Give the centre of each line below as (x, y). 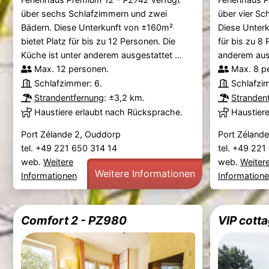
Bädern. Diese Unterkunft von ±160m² (97, 28)
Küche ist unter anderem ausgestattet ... (101, 55)
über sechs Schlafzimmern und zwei (94, 14)
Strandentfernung (69, 98)
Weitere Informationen (145, 174)
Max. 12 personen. (71, 69)
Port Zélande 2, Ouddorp (71, 134)
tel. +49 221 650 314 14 (70, 148)
